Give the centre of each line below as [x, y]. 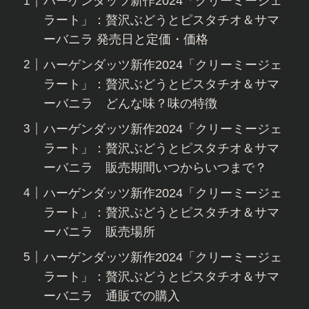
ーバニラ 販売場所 [99, 231]
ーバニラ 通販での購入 [111, 296]
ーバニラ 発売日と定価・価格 [126, 40]
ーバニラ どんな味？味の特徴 [130, 103]
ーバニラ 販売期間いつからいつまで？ [155, 167]
